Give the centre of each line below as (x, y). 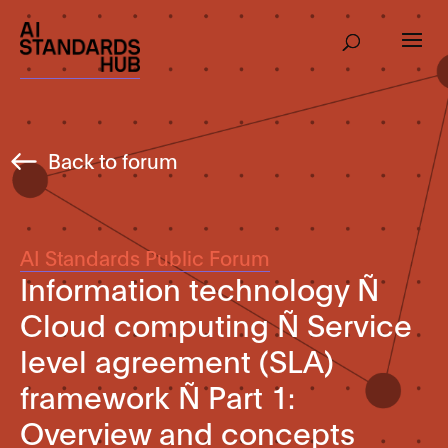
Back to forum (113, 159)
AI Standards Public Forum (145, 257)
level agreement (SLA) (177, 359)
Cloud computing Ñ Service (216, 323)
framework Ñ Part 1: (157, 395)
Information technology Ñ (199, 287)
